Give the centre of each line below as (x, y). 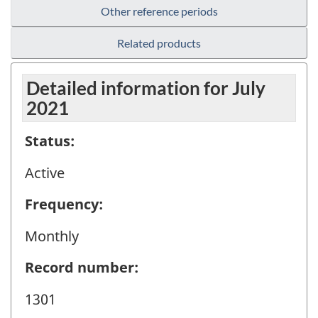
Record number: (82, 268)
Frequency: (64, 204)
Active (45, 172)
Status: (50, 141)
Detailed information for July (146, 88)
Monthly (52, 236)
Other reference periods (159, 11)
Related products (159, 43)
